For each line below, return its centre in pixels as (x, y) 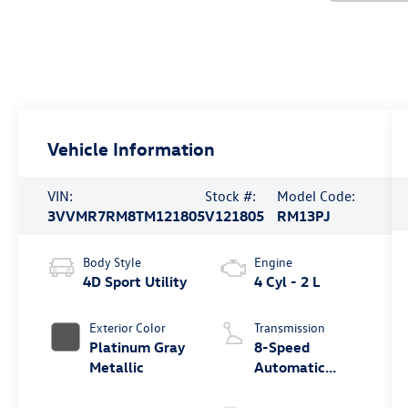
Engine (273, 261)
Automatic (289, 367)
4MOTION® (291, 387)
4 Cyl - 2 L (287, 281)
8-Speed (281, 347)
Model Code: (316, 195)
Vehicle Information (132, 148)
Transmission (289, 327)
